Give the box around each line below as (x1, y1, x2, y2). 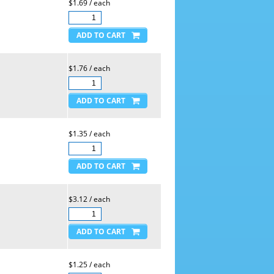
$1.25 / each (68, 259, 110, 270)
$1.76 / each (68, 63, 110, 73)
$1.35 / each (68, 128, 110, 139)
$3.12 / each (68, 194, 110, 204)
